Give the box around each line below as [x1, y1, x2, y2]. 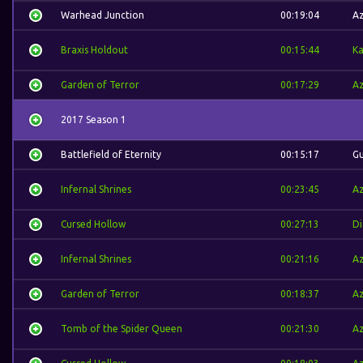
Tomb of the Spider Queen [61, 323, 182, 334]
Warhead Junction [61, 10, 144, 20]
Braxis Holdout [61, 45, 128, 55]
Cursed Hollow [61, 219, 126, 229]
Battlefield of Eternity [61, 149, 161, 160]
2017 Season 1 [61, 114, 126, 125]
